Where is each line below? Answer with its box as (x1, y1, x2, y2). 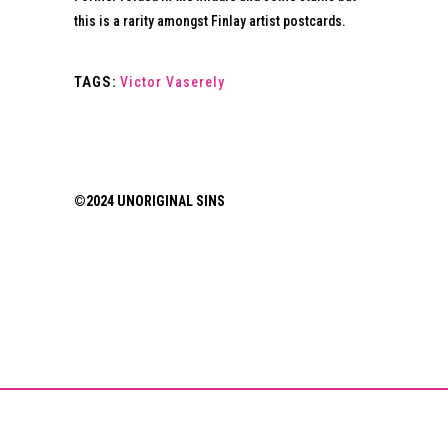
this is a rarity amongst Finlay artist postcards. (74, 12, 346, 29)
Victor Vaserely (120, 73, 225, 90)
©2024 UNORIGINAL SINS (74, 192, 225, 209)
